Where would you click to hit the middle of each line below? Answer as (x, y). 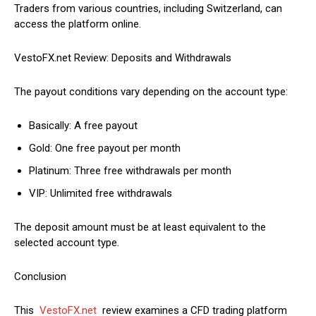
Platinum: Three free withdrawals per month (130, 171)
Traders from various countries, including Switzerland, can (148, 9)
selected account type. (67, 243)
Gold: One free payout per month (105, 148)
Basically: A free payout (83, 126)
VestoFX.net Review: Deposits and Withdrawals (123, 58)
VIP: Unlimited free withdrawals (101, 194)
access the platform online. (78, 24)
